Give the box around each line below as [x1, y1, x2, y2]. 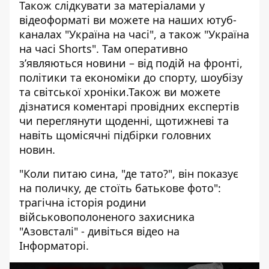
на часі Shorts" [19, 41, 96, 56]
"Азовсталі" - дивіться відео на [19, 224, 180, 238]
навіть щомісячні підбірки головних [19, 128, 211, 142]
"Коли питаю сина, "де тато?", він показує [19, 166, 238, 181]
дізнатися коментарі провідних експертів [19, 99, 239, 113]
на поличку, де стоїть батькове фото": [19, 181, 221, 195]
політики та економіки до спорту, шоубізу [19, 70, 243, 85]
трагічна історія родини [19, 195, 147, 210]
